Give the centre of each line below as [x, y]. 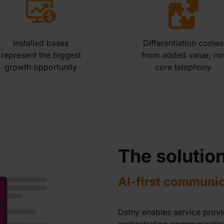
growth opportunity [41, 67]
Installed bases [41, 43]
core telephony [183, 67]
